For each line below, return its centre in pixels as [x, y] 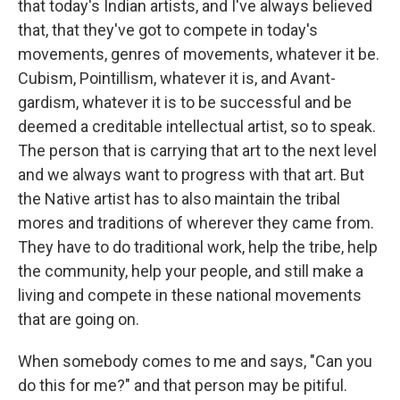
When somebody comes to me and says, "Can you [195, 361]
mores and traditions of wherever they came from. [196, 223]
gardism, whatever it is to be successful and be [185, 102]
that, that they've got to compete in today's [168, 30]
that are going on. [79, 319]
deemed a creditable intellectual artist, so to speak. [197, 126]
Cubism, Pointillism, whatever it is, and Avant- [177, 78]
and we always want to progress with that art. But [191, 175]
